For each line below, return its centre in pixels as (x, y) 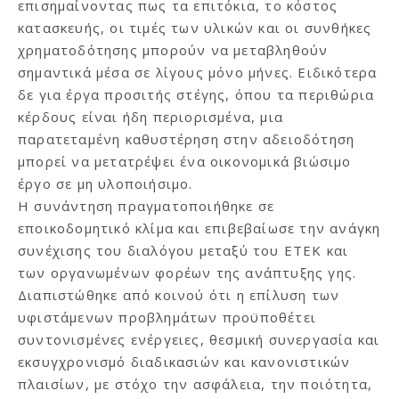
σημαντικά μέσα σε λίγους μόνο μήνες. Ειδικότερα (198, 73)
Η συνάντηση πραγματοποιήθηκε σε (147, 206)
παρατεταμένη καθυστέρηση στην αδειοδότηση (187, 139)
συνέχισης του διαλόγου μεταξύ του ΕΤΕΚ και (183, 251)
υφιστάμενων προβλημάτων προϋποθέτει (167, 318)
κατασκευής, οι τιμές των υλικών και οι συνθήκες (195, 28)
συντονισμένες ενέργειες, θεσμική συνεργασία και (199, 340)
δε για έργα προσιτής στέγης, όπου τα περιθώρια (196, 95)
